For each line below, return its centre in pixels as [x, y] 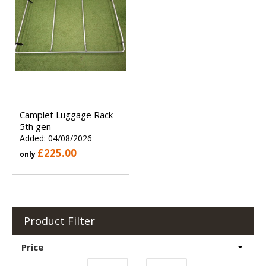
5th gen [35, 127]
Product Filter [59, 221]
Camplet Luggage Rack [66, 115]
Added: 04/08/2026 [56, 138]
